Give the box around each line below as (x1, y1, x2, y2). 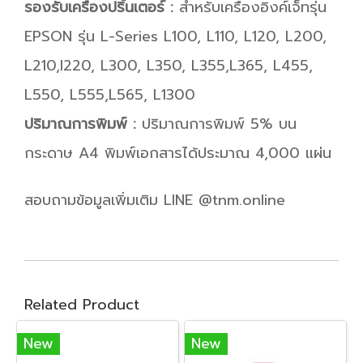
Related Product (24, 293, 139, 316)
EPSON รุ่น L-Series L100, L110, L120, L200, (24, 25, 327, 48)
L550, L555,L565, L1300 (24, 83, 195, 106)
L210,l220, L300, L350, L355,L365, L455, (24, 54, 313, 77)
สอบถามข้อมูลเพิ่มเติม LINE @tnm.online (24, 189, 285, 211)
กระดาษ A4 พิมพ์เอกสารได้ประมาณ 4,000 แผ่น (24, 142, 331, 164)
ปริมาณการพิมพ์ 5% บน (136, 113, 297, 135)
